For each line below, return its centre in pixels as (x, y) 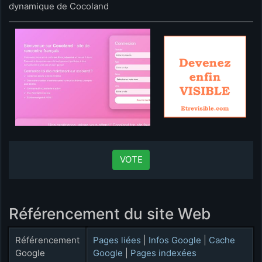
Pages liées (117, 240)
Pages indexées (164, 253)
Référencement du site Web (110, 214)
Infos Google (175, 240)
